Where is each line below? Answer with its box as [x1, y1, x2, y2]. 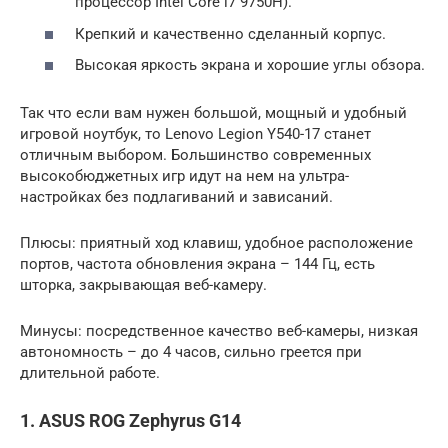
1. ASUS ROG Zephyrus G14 [20, 410, 241, 432]
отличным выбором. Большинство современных [20, 146, 371, 165]
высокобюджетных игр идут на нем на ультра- [20, 167, 349, 186]
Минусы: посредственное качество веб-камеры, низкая [20, 322, 418, 341]
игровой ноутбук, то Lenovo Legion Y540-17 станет [20, 125, 371, 144]
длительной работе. [20, 364, 160, 383]
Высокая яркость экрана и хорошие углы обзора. [75, 56, 425, 75]
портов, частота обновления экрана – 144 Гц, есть [20, 255, 375, 274]
